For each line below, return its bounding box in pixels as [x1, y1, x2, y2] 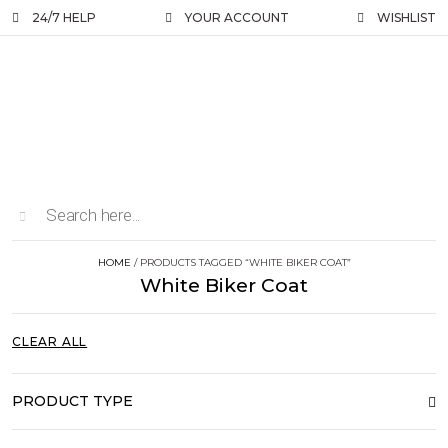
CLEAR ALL [12, 334, 88, 349]
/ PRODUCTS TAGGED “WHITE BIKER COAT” [130, 256, 351, 269]
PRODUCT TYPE [12, 392, 133, 410]
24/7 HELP [32, 10, 96, 25]
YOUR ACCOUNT [184, 10, 289, 25]
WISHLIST [377, 10, 436, 25]
